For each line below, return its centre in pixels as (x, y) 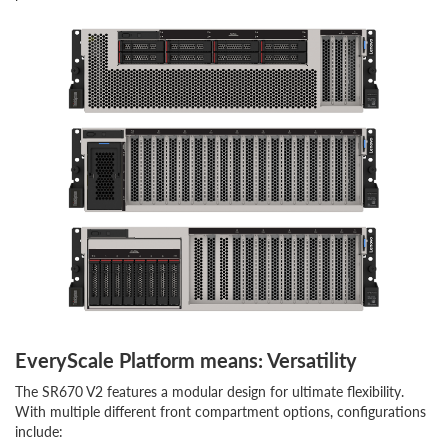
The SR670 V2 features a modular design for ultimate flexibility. (209, 391)
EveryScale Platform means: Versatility (186, 360)
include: (39, 431)
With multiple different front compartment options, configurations (220, 411)
